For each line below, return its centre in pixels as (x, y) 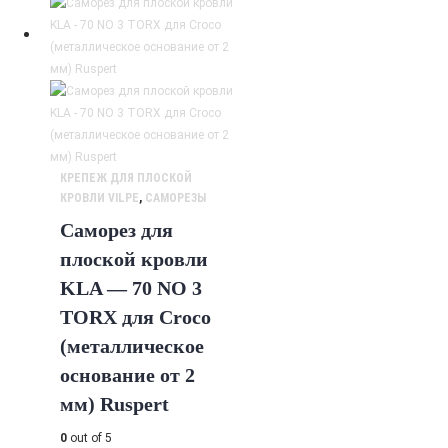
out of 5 (89, 438)
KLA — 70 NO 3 (131, 288)
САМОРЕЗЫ (175, 198)
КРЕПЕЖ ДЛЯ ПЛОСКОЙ (126, 178)
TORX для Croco (135, 317)
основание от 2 (127, 375)
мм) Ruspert (114, 404)
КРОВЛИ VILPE (99, 198)
